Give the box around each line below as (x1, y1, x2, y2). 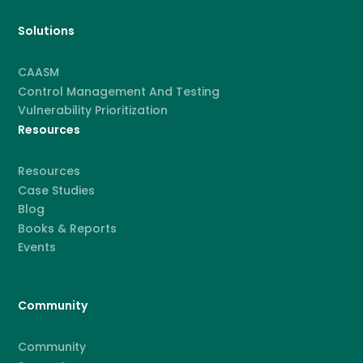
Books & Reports (18, 220, 117, 237)
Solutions (18, 23, 75, 40)
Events (18, 239, 57, 256)
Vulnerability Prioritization (18, 102, 169, 119)
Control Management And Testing (18, 83, 220, 100)
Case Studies (18, 181, 96, 199)
